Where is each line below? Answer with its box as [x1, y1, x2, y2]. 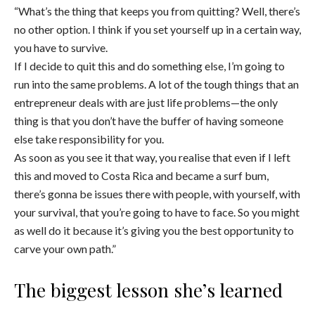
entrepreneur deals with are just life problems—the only [14, 96, 278, 110]
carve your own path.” [14, 242, 116, 256]
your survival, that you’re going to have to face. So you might [14, 205, 300, 219]
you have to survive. [14, 41, 108, 55]
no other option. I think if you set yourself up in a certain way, [14, 22, 301, 37]
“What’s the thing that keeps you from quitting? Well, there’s [14, 4, 300, 18]
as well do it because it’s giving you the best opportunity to [14, 224, 294, 238]
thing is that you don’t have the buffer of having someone [14, 114, 283, 128]
